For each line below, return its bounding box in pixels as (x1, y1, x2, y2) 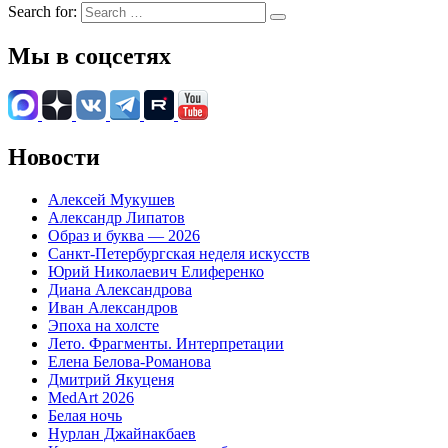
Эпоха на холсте (48, 316, 159, 334)
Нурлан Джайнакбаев (48, 424, 196, 442)
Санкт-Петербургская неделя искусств (48, 244, 310, 262)
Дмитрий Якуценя (48, 370, 174, 388)
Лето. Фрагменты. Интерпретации (48, 334, 284, 352)
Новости (8, 144, 100, 171)
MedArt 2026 (48, 388, 134, 406)
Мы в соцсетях (8, 43, 171, 70)
